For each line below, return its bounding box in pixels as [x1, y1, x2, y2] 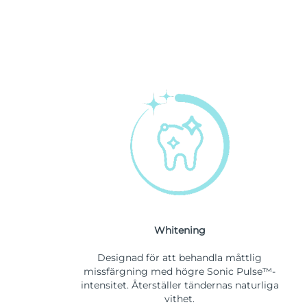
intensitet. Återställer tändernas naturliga [80, 279, 279, 292]
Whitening [153, 224, 206, 237]
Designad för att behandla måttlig [97, 251, 262, 265]
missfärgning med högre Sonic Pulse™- [84, 265, 275, 278]
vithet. [164, 293, 195, 306]
